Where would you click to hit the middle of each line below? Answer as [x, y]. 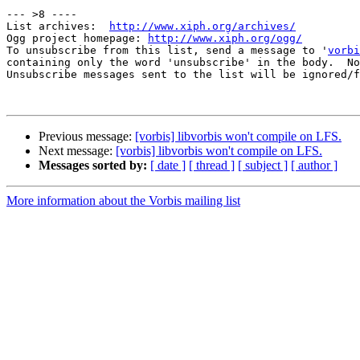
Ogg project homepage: [77, 39]
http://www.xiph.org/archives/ [202, 27]
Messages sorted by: [93, 166]
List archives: [58, 27]
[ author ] [314, 166]
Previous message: [87, 137]
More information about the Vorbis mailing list [123, 201]
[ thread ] [212, 166]
